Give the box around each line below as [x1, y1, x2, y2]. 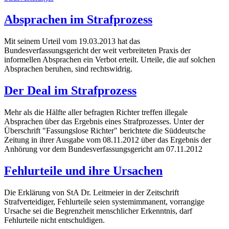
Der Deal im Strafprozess [4, 83, 136, 97]
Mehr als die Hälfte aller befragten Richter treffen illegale [4, 107, 188, 117]
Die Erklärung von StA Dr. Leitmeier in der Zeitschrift [4, 188, 179, 197]
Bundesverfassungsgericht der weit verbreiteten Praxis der [4, 46, 191, 55]
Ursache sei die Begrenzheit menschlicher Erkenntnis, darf [4, 206, 192, 215]
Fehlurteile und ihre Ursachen [4, 164, 163, 177]
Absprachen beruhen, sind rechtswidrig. [4, 64, 132, 73]
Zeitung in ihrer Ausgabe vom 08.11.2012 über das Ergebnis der [4, 135, 211, 144]
